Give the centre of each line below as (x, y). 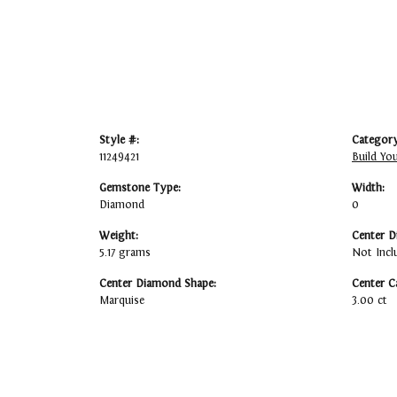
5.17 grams (125, 253)
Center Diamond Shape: (158, 284)
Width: (368, 188)
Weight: (119, 236)
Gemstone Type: (140, 188)
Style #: (119, 140)
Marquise (122, 301)
